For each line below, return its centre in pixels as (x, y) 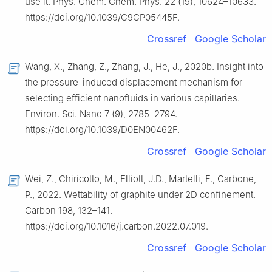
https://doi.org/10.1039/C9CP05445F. (102, 17)
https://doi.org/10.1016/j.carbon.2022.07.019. (117, 226)
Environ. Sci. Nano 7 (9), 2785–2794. (101, 114)
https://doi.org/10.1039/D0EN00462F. (102, 129)
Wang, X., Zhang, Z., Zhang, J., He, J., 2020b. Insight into (144, 66)
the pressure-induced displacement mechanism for (134, 82)
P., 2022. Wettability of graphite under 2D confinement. (140, 194)
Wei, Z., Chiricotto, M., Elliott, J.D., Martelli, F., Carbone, (141, 178)
